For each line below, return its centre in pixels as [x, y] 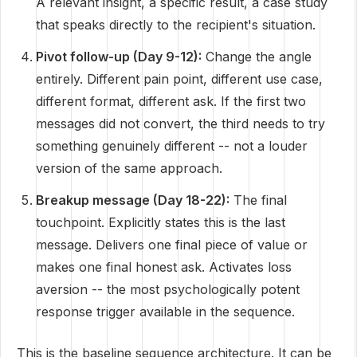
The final [258, 200]
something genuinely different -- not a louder [172, 146]
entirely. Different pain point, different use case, [179, 79]
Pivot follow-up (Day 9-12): [119, 57]
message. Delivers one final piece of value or [172, 245]
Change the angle [257, 57]
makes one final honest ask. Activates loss [164, 267]
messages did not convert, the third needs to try [180, 124]
